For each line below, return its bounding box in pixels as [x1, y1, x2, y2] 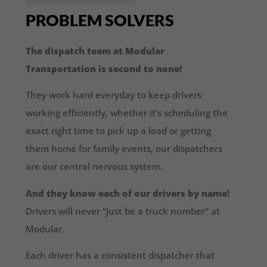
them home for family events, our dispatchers [26, 142, 223, 155]
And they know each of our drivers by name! [26, 187, 230, 199]
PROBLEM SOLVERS [26, 10, 175, 30]
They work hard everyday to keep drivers [26, 89, 202, 101]
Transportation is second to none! [26, 63, 182, 75]
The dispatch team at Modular [26, 45, 165, 57]
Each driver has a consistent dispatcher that [26, 249, 215, 262]
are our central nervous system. [26, 160, 163, 173]
